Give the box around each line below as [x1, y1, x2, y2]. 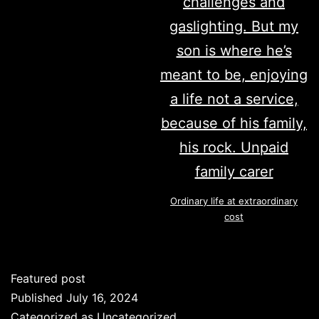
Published [11, 291, 66, 305]
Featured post [11, 271, 85, 286]
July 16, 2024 [66, 291, 138, 305]
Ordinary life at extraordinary [170, 195, 298, 207]
